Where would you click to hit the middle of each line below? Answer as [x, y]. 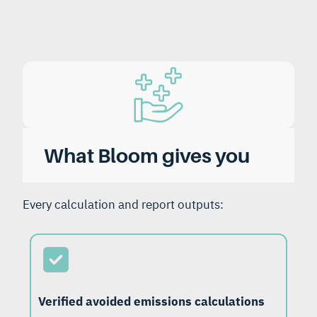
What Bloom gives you [147, 156]
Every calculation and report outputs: [123, 205]
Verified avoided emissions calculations [151, 302]
